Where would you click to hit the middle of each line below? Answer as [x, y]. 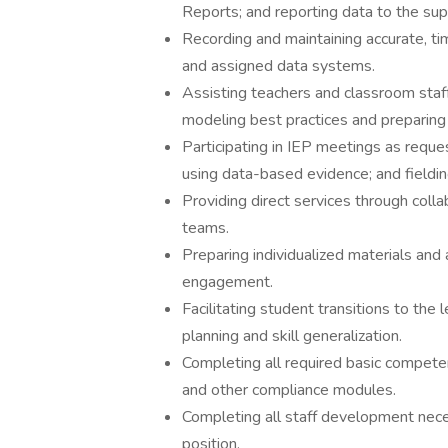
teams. [205, 228]
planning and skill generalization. [292, 336]
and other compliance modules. [289, 390]
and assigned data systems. [278, 66]
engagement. [227, 282]
